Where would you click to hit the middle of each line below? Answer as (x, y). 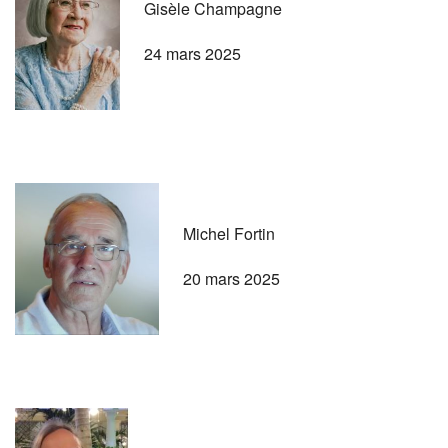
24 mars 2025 (192, 53)
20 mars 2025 (231, 278)
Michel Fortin (229, 233)
